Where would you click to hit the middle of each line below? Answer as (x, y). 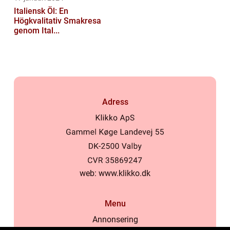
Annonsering (115, 220)
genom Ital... (37, 30)
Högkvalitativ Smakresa (57, 21)
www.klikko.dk (124, 174)
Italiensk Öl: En (41, 11)
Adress (115, 102)
